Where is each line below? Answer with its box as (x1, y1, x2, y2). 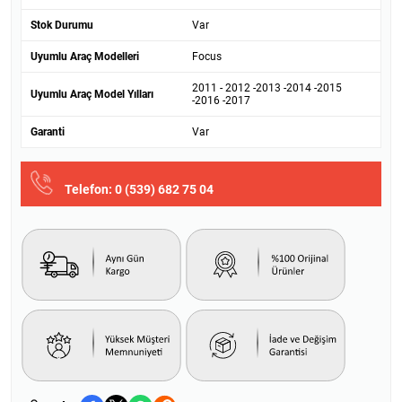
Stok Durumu (31, 19, 93, 32)
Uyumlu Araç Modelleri (31, 50, 139, 64)
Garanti (31, 126, 65, 139)
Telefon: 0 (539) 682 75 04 (65, 182, 214, 197)
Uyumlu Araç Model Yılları (31, 88, 153, 101)
